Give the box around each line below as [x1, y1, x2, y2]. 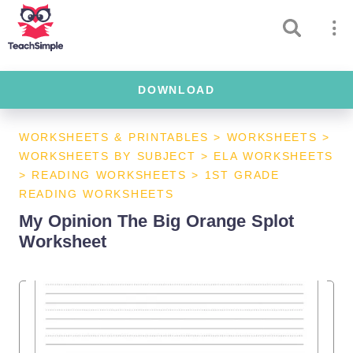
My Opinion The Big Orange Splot [19, 211, 294, 231]
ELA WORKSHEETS [214, 150, 333, 162]
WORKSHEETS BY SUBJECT [19, 150, 196, 162]
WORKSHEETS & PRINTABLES [19, 131, 209, 143]
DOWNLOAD [138, 84, 215, 96]
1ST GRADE [204, 169, 280, 181]
